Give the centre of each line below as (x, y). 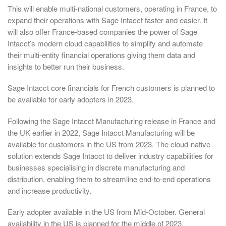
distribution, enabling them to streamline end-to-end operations (109, 179)
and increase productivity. (49, 190)
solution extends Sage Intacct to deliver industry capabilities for (110, 155)
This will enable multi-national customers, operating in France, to (112, 8)
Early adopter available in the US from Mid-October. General (106, 212)
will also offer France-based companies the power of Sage (102, 31)
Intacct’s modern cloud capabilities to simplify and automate (105, 43)
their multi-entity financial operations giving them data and (101, 54)
